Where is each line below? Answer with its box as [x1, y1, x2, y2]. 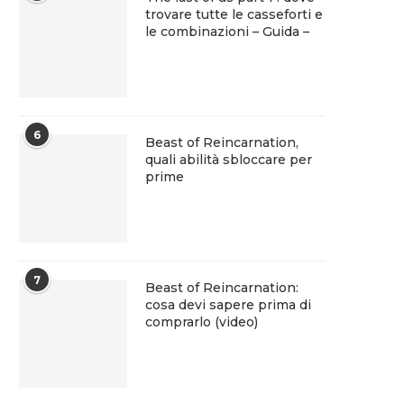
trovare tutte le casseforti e [145, 6, 323, 23]
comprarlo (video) [145, 314, 258, 330]
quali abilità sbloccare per [145, 151, 312, 168]
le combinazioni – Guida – [145, 23, 309, 40]
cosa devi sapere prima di [145, 297, 311, 313]
